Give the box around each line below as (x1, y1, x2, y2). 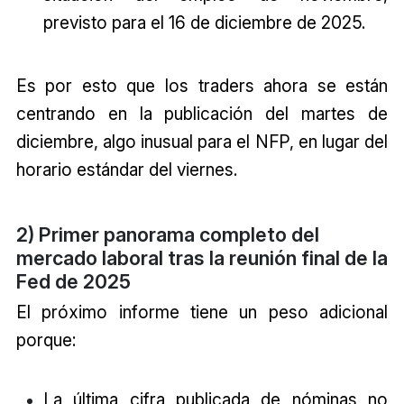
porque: (15, 329, 76, 352)
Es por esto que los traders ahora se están (15, 75, 389, 97)
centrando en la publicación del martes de (15, 103, 389, 125)
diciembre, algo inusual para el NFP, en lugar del (15, 131, 389, 153)
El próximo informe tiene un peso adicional (15, 301, 389, 324)
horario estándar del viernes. (15, 159, 237, 181)
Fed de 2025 (15, 270, 131, 294)
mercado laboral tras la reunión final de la (15, 246, 388, 271)
